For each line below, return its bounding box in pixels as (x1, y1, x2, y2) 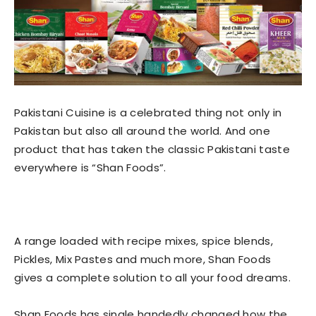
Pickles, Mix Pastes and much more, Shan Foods (14, 251, 272, 267)
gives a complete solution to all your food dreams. (14, 269, 291, 285)
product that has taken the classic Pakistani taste (14, 141, 291, 157)
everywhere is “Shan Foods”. (14, 159, 166, 175)
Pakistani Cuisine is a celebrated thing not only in (14, 104, 282, 120)
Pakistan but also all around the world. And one (14, 123, 271, 138)
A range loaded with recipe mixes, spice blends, (14, 233, 274, 248)
